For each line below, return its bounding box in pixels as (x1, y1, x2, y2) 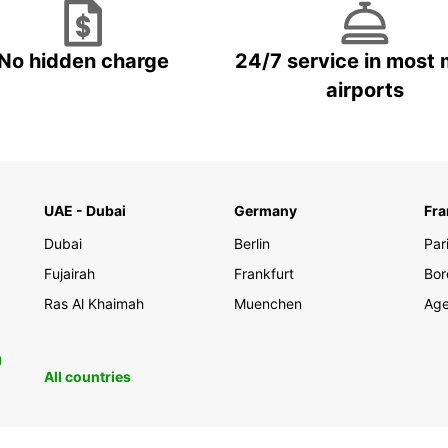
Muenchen (234, 295, 302, 312)
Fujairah (44, 265, 95, 282)
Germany (234, 202, 297, 219)
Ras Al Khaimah (44, 295, 144, 312)
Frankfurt (234, 265, 294, 282)
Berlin (234, 235, 270, 252)
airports (326, 78, 404, 102)
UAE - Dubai (44, 202, 126, 219)
